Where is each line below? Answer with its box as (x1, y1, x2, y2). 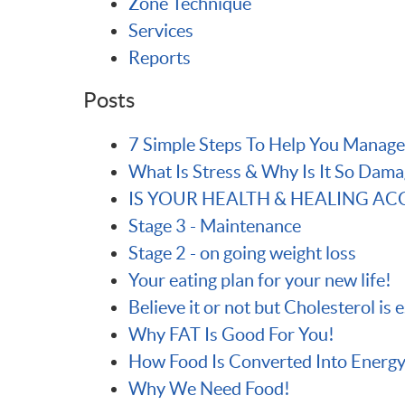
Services (128, 21, 193, 41)
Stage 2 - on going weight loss (128, 243, 356, 263)
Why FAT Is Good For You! (128, 325, 334, 344)
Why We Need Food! (128, 379, 290, 399)
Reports (128, 48, 191, 68)
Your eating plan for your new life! (128, 270, 391, 290)
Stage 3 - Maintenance (128, 216, 301, 236)
